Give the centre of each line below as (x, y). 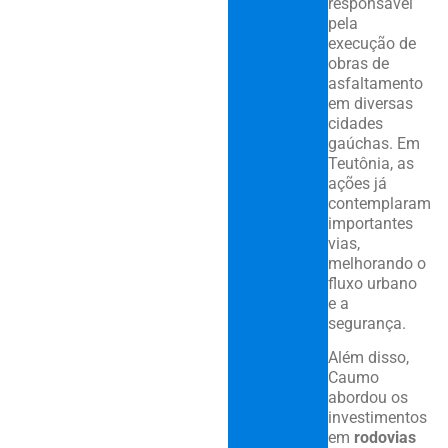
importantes (370, 223)
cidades (355, 123)
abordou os (367, 398)
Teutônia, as (370, 163)
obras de (358, 63)
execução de (371, 43)
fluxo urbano (372, 283)
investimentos (377, 418)
